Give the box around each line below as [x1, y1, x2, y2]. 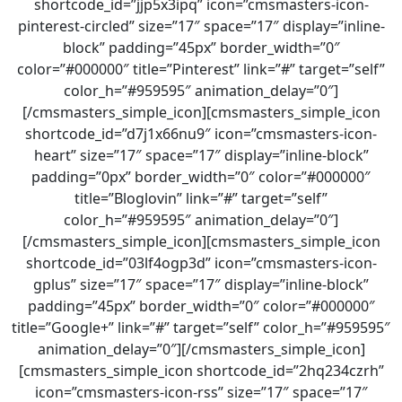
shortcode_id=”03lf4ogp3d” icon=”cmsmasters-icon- [25, 253, 377, 273]
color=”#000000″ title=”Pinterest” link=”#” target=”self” [17, 59, 385, 79]
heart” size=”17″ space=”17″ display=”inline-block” [33, 145, 369, 165]
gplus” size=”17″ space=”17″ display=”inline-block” [33, 275, 369, 294]
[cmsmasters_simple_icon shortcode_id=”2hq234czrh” [18, 361, 384, 380]
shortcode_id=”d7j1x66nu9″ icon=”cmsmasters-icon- [25, 124, 377, 144]
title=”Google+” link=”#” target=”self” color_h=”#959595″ [12, 318, 390, 337]
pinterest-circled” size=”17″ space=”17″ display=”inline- [17, 16, 385, 36]
